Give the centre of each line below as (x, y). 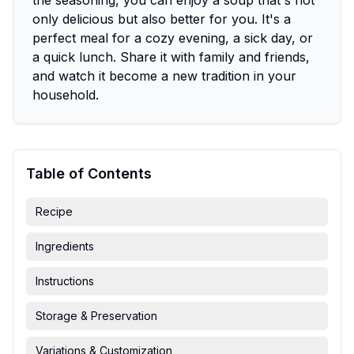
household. (66, 95)
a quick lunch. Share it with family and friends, (171, 57)
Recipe (54, 211)
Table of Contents (89, 173)
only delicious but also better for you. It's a (162, 19)
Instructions (65, 281)
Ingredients (65, 246)
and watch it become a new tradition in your (164, 76)
